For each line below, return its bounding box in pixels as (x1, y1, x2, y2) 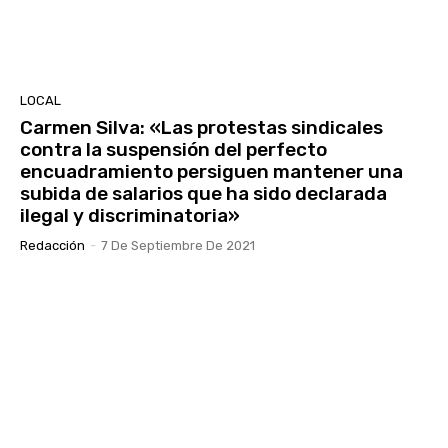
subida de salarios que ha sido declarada (20, 181, 387, 205)
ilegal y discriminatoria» (20, 203, 240, 227)
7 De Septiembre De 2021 (101, 237, 255, 253)
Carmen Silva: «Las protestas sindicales (20, 115, 383, 139)
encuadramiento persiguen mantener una (20, 159, 403, 183)
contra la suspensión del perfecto (20, 137, 327, 161)
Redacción (20, 237, 85, 253)
